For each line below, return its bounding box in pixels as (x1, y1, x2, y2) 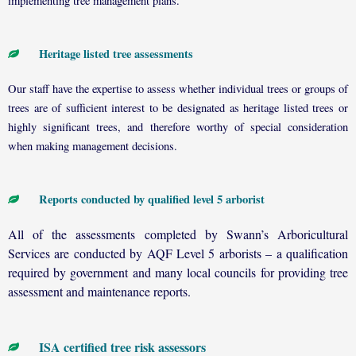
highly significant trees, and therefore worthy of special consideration (8, 119, 348, 135)
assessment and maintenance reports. (8, 283, 191, 300)
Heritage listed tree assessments (38, 45, 193, 63)
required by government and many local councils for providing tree (8, 264, 348, 281)
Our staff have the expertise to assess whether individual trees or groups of (8, 81, 348, 97)
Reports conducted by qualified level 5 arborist (38, 191, 265, 208)
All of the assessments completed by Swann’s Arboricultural (8, 226, 348, 243)
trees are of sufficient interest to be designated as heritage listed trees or (8, 100, 348, 116)
